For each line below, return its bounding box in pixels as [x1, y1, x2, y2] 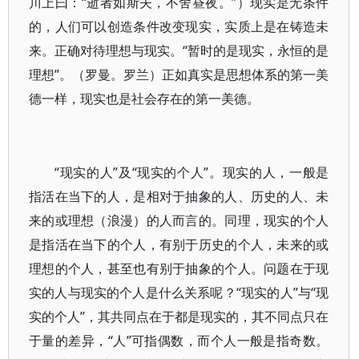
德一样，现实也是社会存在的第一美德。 [29, 90, 260, 107]
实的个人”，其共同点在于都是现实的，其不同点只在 [29, 308, 329, 325]
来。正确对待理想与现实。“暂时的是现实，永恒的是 [29, 42, 329, 59]
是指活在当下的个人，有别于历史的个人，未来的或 [29, 236, 329, 253]
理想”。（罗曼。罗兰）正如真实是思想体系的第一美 [29, 66, 329, 83]
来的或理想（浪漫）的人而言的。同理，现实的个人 [29, 212, 329, 229]
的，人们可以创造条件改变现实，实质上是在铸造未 [29, 18, 329, 35]
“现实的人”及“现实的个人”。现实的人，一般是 [54, 163, 329, 181]
